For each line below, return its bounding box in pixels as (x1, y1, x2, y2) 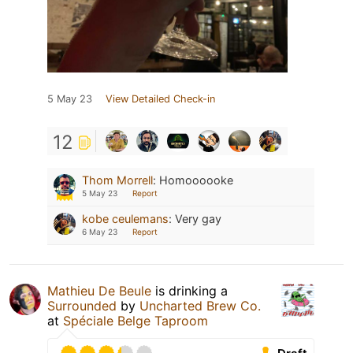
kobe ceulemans (82, 212, 169, 226)
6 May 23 (82, 227, 117, 237)
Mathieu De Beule (47, 283, 151, 299)
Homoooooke (159, 173, 233, 188)
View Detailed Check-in (106, 93, 215, 106)
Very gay (175, 212, 221, 226)
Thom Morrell (82, 173, 153, 188)
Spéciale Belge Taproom (63, 313, 208, 329)
